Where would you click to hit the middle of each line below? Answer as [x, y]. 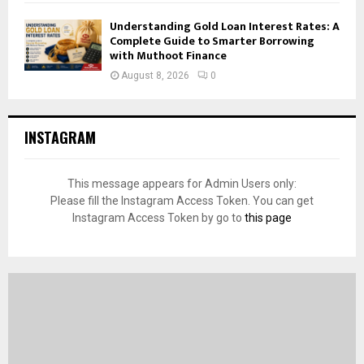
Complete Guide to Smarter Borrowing [212, 41]
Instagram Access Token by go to [158, 218]
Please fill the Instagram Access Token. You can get [182, 201]
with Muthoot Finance [168, 56]
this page [268, 218]
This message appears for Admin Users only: [182, 184]
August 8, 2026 [155, 76]
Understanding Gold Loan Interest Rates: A [225, 27]
